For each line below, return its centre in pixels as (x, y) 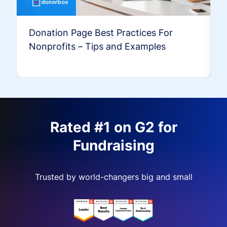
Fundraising (113, 145)
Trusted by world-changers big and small (113, 177)
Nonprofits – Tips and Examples (97, 46)
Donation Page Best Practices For (101, 32)
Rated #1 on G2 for (113, 127)
